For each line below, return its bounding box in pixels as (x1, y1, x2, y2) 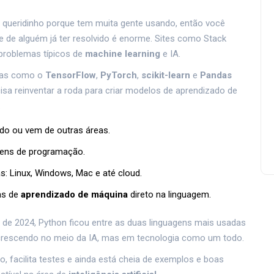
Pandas (200, 70, 232, 81)
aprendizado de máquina (21, 189, 128, 201)
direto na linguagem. (128, 189, 211, 201)
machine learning (85, 48, 160, 60)
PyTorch (100, 70, 137, 81)
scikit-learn (141, 70, 190, 81)
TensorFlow (45, 70, 96, 81)
